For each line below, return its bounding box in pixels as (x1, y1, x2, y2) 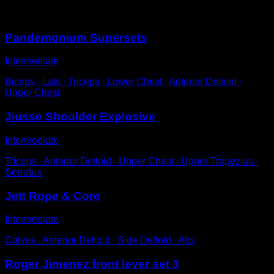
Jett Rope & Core (5, 189, 100, 202)
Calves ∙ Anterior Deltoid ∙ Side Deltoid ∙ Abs (5, 235, 195, 246)
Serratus (5, 166, 42, 177)
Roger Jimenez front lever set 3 (5, 257, 179, 270)
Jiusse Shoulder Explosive (5, 110, 155, 124)
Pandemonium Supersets (5, 31, 147, 44)
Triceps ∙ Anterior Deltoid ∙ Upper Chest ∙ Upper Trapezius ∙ (5, 155, 258, 166)
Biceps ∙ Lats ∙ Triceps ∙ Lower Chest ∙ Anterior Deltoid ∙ (5, 76, 242, 87)
